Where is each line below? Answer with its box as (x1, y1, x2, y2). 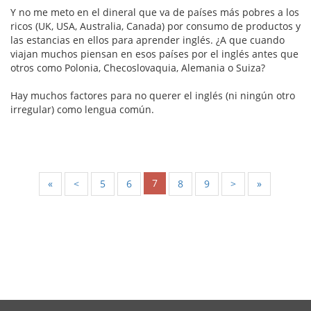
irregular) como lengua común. (10, 103, 154, 117)
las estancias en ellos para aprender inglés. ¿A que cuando (10, 33, 285, 47)
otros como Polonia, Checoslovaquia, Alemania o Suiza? (10, 61, 265, 75)
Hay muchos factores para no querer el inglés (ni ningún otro (10, 89, 295, 103)
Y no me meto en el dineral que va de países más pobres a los (10, 6, 299, 19)
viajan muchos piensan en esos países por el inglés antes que (10, 47, 299, 61)
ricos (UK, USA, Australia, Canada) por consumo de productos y (10, 19, 301, 33)
